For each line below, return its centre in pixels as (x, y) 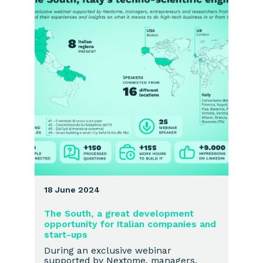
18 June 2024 (72, 190)
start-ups (66, 235)
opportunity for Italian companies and (130, 224)
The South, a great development (119, 214)
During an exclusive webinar (108, 251)
